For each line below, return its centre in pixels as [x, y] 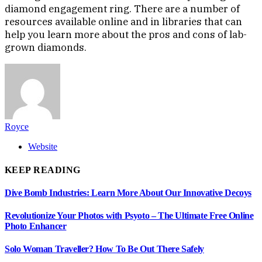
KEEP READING [43, 170]
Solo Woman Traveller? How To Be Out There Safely [104, 249]
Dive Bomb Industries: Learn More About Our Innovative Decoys [128, 192]
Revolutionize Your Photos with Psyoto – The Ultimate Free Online [129, 216]
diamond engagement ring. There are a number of [122, 9]
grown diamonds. [46, 48]
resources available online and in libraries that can [123, 22]
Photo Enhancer [36, 226]
